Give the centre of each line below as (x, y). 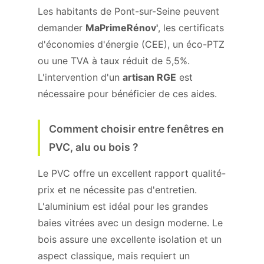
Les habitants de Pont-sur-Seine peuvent (128, 11)
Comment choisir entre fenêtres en (136, 129)
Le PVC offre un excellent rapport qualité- (132, 173)
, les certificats (191, 28)
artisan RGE (149, 77)
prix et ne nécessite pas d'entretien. (117, 190)
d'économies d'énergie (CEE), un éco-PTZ (131, 44)
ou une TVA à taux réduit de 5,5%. (114, 61)
